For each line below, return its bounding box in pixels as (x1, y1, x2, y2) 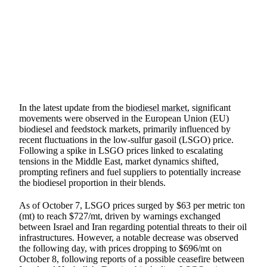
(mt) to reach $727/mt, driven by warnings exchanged (19, 210, 221, 221)
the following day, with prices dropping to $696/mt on (19, 243, 222, 253)
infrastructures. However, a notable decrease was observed (19, 232, 238, 243)
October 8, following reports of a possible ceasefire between (19, 253, 244, 264)
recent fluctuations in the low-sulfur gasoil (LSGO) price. (19, 134, 234, 145)
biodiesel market (126, 102, 187, 113)
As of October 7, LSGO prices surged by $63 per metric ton (19, 200, 245, 210)
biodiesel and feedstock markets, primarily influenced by (19, 123, 231, 134)
